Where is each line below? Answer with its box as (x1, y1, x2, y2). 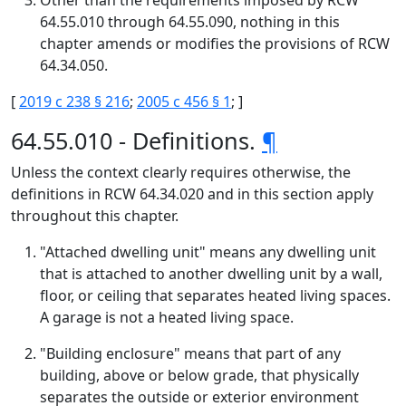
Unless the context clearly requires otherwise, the (11, 162, 351, 182)
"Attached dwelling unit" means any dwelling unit (40, 242, 376, 262)
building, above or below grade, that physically (40, 365, 359, 385)
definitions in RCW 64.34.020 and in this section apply (11, 184, 373, 204)
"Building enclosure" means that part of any (40, 343, 341, 363)
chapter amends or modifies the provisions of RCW (40, 34, 390, 53)
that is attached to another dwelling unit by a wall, (40, 264, 382, 284)
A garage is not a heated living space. (40, 307, 294, 327)
